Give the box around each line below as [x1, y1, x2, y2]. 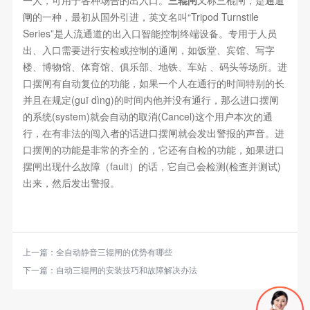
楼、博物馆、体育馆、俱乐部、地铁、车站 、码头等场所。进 [22, 60, 287, 74]
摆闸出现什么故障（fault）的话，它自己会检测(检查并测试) [22, 159, 281, 174]
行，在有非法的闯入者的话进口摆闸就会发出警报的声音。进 [22, 126, 284, 140]
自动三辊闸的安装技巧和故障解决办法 [55, 264, 197, 276]
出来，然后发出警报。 [22, 176, 120, 190]
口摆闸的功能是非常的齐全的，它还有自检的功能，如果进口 [22, 143, 284, 157]
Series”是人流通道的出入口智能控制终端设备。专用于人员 [22, 26, 277, 41]
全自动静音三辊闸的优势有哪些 [55, 246, 172, 258]
